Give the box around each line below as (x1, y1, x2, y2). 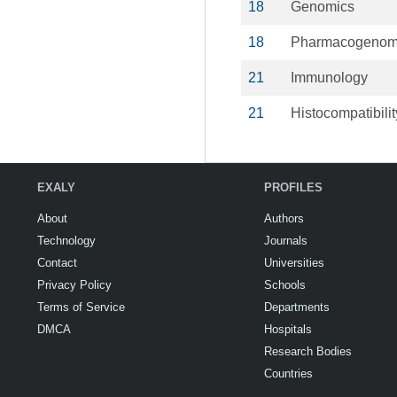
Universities (264, 256, 324, 269)
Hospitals (264, 323, 312, 336)
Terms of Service (37, 300, 125, 314)
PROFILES (264, 181, 323, 194)
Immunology (291, 70, 368, 85)
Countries (264, 367, 313, 380)
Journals (264, 234, 307, 247)
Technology (37, 234, 96, 247)
